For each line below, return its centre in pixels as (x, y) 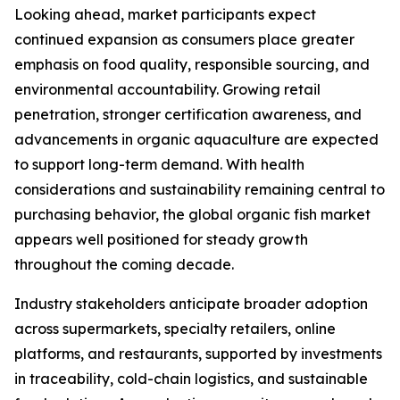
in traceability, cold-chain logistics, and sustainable (191, 379)
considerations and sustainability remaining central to (200, 190)
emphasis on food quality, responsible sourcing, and (192, 65)
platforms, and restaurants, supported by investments (198, 354)
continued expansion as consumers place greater (184, 40)
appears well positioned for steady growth (161, 240)
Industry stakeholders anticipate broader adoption (191, 304)
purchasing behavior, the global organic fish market (192, 215)
